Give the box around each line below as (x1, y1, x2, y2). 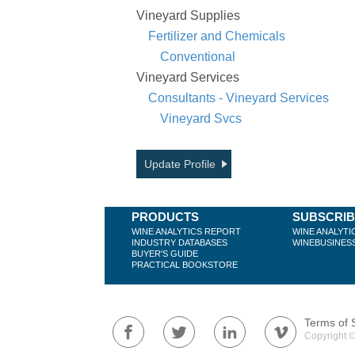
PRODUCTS (132, 209, 199, 223)
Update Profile (144, 157, 216, 170)
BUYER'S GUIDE (132, 248, 198, 258)
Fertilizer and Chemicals (148, 29, 285, 43)
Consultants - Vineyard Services (148, 90, 329, 105)
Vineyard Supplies (136, 8, 240, 22)
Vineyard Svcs (160, 111, 242, 125)
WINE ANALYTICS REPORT (132, 226, 241, 236)
